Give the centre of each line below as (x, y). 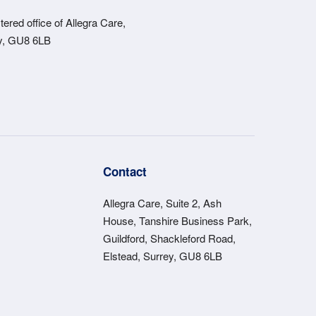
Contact (125, 171)
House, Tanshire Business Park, (178, 220)
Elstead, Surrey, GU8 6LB (163, 255)
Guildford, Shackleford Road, (170, 238)
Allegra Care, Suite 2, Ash (163, 202)
